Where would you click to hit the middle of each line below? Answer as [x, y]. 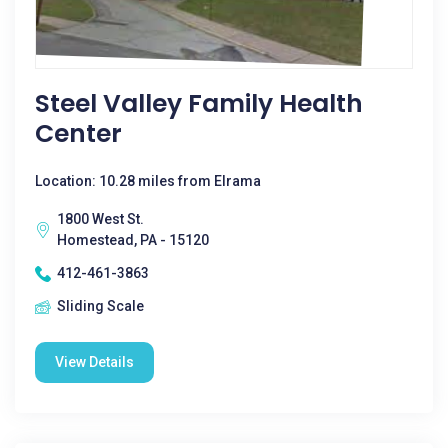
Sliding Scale [100, 306]
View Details [94, 362]
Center [78, 133]
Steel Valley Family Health [199, 103]
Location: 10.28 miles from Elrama [148, 181]
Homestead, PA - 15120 [133, 240]
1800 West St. [100, 219]
